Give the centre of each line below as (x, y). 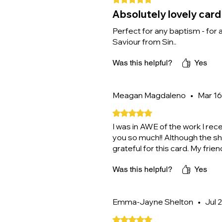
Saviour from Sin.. (144, 42)
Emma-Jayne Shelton (153, 202)
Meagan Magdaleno (149, 95)
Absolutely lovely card (167, 14)
